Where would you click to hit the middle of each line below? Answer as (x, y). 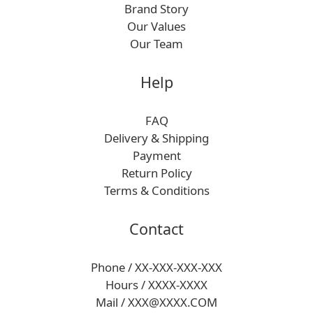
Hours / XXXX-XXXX (156, 284)
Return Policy (156, 173)
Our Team (156, 43)
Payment (156, 155)
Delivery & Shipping (156, 138)
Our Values (156, 26)
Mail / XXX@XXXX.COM (156, 302)
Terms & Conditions (156, 190)
